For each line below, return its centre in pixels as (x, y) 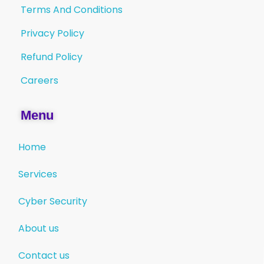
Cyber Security (53, 202)
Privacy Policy (52, 34)
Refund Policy (52, 57)
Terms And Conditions (72, 10)
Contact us (44, 256)
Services (38, 174)
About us (39, 229)
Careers (39, 81)
